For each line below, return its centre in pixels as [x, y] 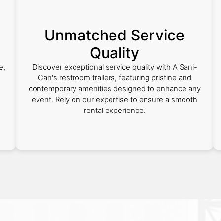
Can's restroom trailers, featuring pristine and [114, 78]
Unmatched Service [114, 35]
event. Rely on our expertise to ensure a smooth [114, 99]
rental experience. [114, 110]
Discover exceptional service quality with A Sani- [114, 67]
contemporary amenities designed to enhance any [114, 89]
